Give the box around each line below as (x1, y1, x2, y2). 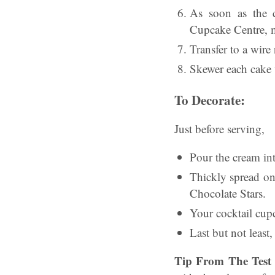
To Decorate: (174, 91, 245, 109)
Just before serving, (174, 121, 265, 136)
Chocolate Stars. (190, 185, 266, 201)
